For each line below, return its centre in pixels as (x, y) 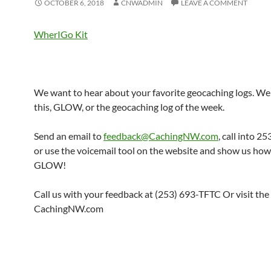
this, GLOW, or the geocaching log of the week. (129, 107)
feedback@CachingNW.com (161, 136)
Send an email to (69, 136)
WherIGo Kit (61, 34)
